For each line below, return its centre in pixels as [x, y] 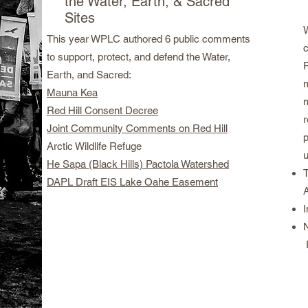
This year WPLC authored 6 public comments [148, 39]
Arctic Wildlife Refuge [94, 146]
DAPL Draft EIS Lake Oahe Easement [132, 182]
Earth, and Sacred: [89, 75]
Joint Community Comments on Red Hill [137, 128]
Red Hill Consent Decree [102, 110]
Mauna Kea [72, 92]
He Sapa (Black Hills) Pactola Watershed [138, 164]
